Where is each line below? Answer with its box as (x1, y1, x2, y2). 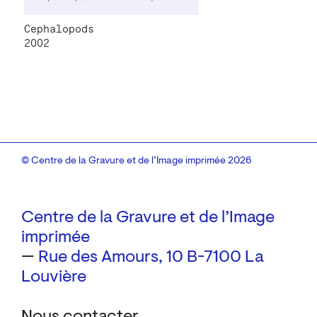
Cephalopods (24, 23, 94, 36)
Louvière (21, 269, 86, 287)
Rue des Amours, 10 (38, 249, 183, 267)
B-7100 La (187, 249, 264, 267)
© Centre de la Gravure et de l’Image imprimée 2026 (21, 156, 251, 167)
